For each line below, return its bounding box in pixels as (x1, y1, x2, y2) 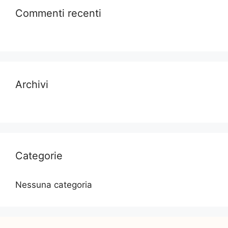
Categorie (15, 150, 63, 162)
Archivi (15, 78, 48, 91)
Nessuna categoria (15, 180, 92, 190)
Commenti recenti (15, 7, 101, 20)
